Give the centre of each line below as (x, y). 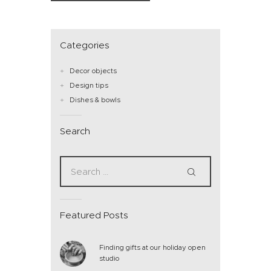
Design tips (89, 86)
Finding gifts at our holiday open (152, 247)
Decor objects (93, 71)
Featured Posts (94, 215)
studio (109, 258)
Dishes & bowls (95, 100)
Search (75, 131)
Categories (85, 45)
